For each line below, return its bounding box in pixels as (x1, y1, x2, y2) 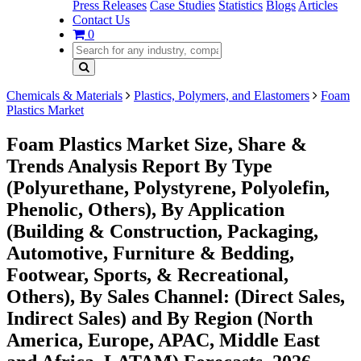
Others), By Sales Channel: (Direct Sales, (6, 285, 345, 307)
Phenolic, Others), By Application (6, 198, 284, 220)
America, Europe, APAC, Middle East (6, 329, 320, 351)
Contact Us (73, 13, 130, 27)
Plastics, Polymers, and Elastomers (134, 89, 309, 102)
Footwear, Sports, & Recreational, (6, 263, 288, 285)
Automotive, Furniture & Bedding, (6, 242, 294, 263)
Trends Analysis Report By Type (6, 155, 272, 176)
